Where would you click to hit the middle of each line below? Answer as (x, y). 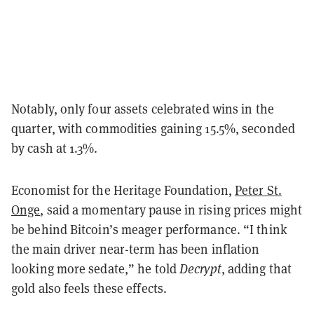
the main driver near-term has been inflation (136, 249)
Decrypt (200, 268)
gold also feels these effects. (91, 288)
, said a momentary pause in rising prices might (171, 210)
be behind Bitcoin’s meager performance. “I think (149, 229)
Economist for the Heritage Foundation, (123, 190)
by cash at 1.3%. (56, 148)
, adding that (257, 268)
